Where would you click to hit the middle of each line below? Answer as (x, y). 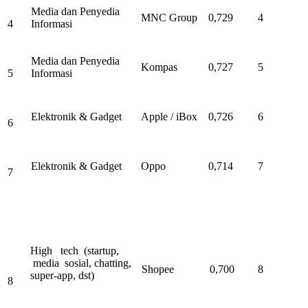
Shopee (158, 269)
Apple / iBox (169, 117)
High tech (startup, (75, 251)
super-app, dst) (62, 276)
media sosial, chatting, (81, 263)
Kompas (159, 67)
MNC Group (169, 18)
